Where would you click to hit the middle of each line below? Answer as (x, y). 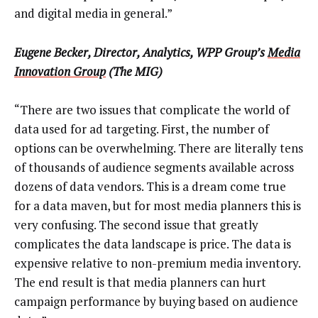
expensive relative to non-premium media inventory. (157, 263)
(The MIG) (134, 71)
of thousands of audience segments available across (154, 168)
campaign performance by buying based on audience (156, 302)
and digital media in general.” (93, 13)
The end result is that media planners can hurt (140, 283)
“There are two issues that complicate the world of (152, 110)
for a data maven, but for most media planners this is (158, 206)
